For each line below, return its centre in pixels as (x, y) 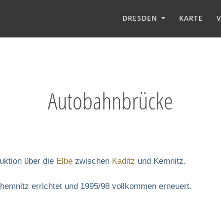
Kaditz (124, 161)
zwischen (92, 161)
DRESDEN (140, 18)
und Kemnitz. (161, 161)
